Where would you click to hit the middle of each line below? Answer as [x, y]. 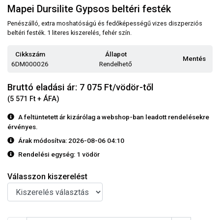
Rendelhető [116, 64]
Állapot [116, 54]
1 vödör [88, 154]
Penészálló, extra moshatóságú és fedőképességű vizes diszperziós [105, 24]
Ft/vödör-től [127, 87]
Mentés [194, 58]
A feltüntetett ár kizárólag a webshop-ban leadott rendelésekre [114, 117]
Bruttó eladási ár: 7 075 [55, 87]
